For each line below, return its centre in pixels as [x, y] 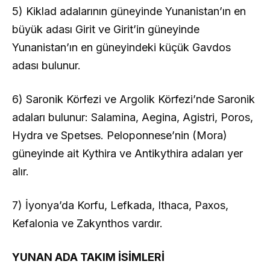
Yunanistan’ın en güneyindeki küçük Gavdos [121, 47]
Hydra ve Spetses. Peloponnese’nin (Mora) [120, 135]
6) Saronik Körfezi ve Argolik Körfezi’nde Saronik [133, 99]
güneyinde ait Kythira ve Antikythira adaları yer [127, 153]
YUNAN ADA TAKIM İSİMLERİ [88, 257]
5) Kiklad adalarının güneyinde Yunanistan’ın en [129, 11]
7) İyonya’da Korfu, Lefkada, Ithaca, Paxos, [120, 205]
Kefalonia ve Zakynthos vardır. [87, 223]
